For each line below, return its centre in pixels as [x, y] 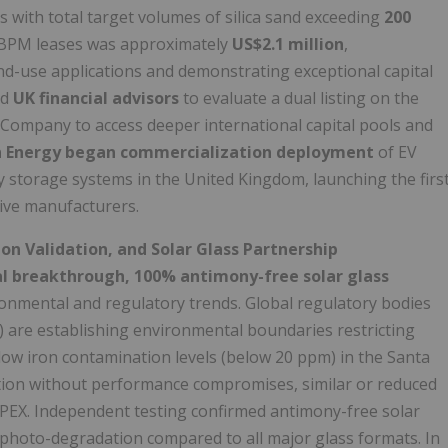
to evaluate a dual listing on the [299, 98]
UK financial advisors [96, 98]
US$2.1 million [288, 44]
